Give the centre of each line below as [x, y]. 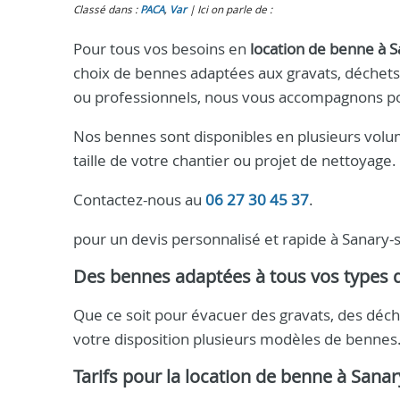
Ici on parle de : [235, 9]
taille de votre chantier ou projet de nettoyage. [235, 160]
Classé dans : [107, 9]
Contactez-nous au [139, 200]
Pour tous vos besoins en [162, 49]
